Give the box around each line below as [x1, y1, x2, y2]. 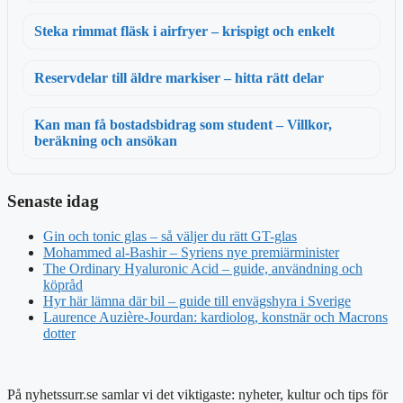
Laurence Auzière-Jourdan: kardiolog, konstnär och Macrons [43, 309, 388, 325]
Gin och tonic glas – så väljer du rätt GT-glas [43, 228, 297, 244]
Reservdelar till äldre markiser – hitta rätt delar [34, 70, 324, 86]
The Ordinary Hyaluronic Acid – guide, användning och [43, 260, 363, 276]
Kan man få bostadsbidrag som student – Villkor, [34, 117, 332, 133]
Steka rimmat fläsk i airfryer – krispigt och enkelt [34, 23, 335, 40]
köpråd [43, 276, 83, 292]
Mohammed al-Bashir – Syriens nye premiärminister [43, 244, 339, 260]
